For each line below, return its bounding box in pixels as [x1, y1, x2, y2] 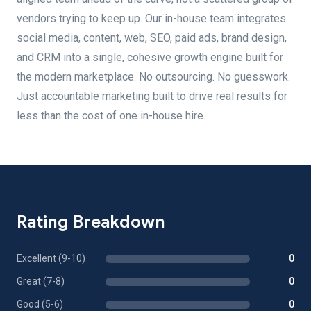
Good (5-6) [17, 299, 63, 310]
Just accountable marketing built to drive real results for [17, 90, 287, 103]
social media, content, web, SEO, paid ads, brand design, [17, 31, 287, 44]
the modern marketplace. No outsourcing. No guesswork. [17, 70, 290, 83]
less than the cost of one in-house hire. [17, 109, 205, 122]
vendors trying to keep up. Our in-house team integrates [17, 12, 286, 25]
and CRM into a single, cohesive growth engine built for [17, 51, 283, 64]
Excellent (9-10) [17, 253, 85, 264]
